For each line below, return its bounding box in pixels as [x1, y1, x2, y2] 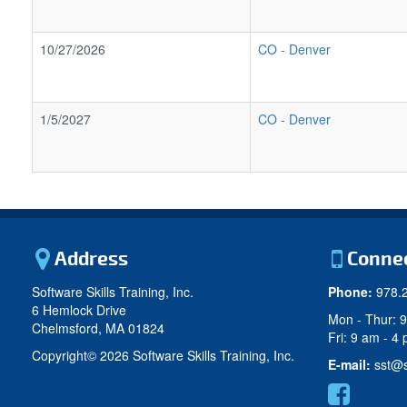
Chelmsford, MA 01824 [32, 319, 164, 337]
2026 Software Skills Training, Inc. [100, 346, 294, 364]
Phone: [328, 283, 372, 301]
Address [50, 247, 128, 272]
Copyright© [32, 346, 100, 364]
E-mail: [328, 355, 374, 373]
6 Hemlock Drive [32, 301, 126, 319]
